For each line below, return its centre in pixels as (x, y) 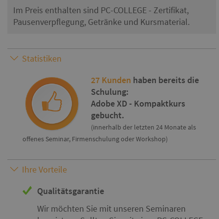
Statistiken (42, 58)
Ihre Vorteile (44, 169)
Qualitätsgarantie (71, 191)
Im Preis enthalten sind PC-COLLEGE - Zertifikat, (101, 10)
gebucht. (108, 115)
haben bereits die (165, 80)
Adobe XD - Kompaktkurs (138, 103)
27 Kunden (111, 80)
